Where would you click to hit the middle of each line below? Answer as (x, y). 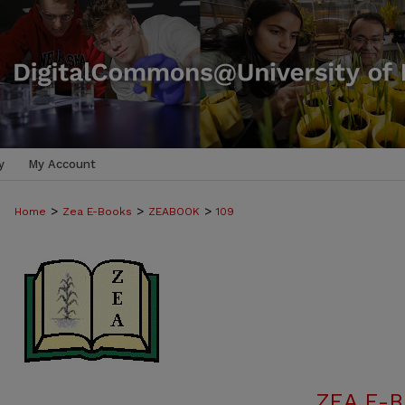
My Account (62, 164)
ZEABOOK (174, 212)
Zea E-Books (97, 212)
